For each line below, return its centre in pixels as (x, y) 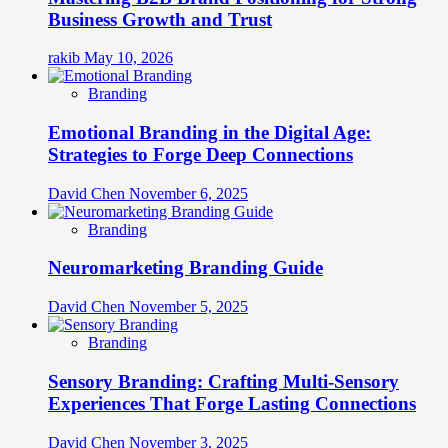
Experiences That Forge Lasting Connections (232, 403)
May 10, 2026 (128, 58)
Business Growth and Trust (160, 19)
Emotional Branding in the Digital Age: (209, 132)
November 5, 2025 (188, 307)
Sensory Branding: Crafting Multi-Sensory (223, 381)
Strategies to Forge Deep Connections (200, 154)
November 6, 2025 (188, 193)
